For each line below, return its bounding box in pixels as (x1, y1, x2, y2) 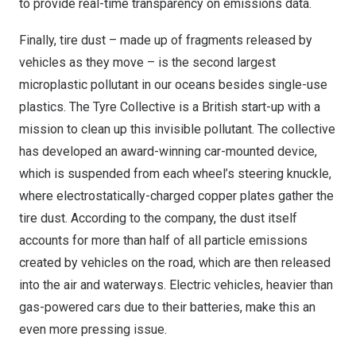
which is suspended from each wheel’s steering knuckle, (19, 166, 331, 181)
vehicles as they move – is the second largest (19, 55, 276, 70)
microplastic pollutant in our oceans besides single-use (19, 77, 327, 92)
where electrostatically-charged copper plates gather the (19, 188, 334, 203)
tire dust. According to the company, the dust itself (19, 211, 297, 226)
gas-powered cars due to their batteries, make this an (19, 300, 315, 315)
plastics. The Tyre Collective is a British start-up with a (19, 99, 320, 114)
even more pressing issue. (19, 322, 170, 337)
